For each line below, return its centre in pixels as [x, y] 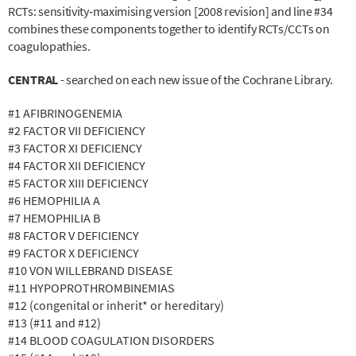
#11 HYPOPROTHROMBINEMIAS [93, 287]
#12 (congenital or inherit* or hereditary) [117, 305]
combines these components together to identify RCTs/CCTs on [169, 28]
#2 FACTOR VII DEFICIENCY [78, 130]
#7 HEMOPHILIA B [55, 217]
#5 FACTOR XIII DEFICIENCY [79, 182]
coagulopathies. [49, 46]
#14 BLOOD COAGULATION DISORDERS [112, 340]
